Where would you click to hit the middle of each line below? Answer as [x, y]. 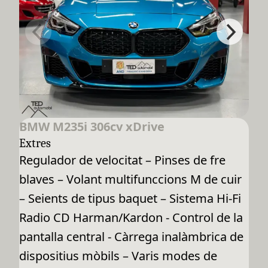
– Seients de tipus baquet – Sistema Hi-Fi [130, 199]
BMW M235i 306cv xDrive [92, 127]
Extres [35, 144]
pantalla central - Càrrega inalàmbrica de [131, 237]
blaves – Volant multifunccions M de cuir [130, 179]
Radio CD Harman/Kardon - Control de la [131, 218]
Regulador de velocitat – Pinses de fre [122, 160]
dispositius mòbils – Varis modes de [118, 256]
